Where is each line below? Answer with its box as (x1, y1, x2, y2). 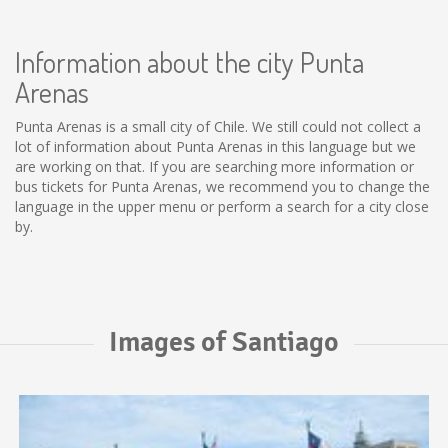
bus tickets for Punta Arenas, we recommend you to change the (15, 177, 430, 196)
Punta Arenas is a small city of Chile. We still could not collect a (15, 117, 421, 136)
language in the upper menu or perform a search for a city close (15, 197, 429, 216)
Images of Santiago (109, 325, 339, 359)
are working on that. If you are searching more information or (15, 157, 414, 176)
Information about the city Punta (15, 44, 364, 80)
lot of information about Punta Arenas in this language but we (15, 137, 416, 156)
